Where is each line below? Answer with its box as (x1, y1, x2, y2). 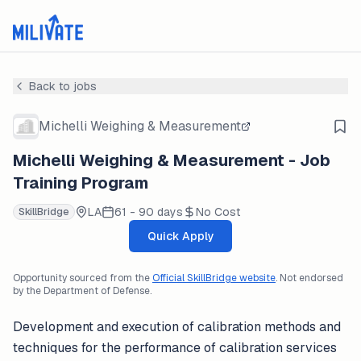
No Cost (196, 205, 240, 219)
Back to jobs (29, 79, 97, 93)
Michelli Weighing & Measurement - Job (13, 150, 330, 171)
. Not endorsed (276, 272, 343, 284)
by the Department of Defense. (13, 284, 151, 297)
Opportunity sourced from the (13, 272, 150, 284)
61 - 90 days (114, 205, 183, 219)
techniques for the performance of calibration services (13, 339, 337, 356)
